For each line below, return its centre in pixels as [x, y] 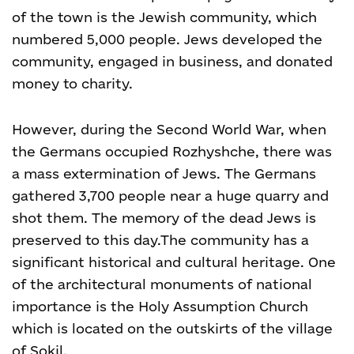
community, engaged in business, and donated [172, 61]
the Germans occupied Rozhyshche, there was [172, 151]
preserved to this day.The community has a [160, 240]
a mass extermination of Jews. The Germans [164, 173]
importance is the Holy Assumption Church [160, 306]
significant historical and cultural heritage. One [174, 262]
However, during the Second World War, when [169, 129]
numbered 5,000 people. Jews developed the [167, 39]
